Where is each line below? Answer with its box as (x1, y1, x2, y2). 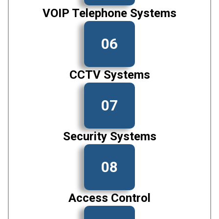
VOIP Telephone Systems (43, 6, 176, 20)
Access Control (68, 191, 151, 205)
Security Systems (63, 129, 156, 143)
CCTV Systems (69, 67, 150, 82)
